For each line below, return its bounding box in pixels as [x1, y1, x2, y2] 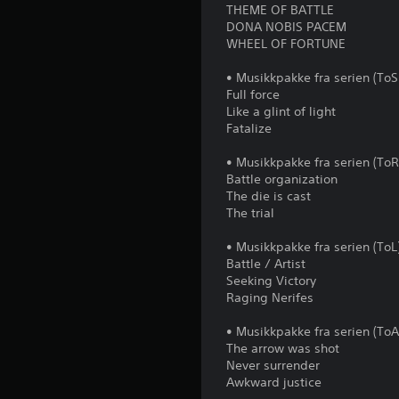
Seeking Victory [226, 273, 317, 289]
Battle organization [226, 171, 338, 188]
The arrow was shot [226, 340, 340, 357]
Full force [226, 86, 281, 103]
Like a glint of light [226, 103, 337, 120]
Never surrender [226, 357, 321, 374]
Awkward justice [226, 374, 322, 391]
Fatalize [226, 120, 273, 137]
